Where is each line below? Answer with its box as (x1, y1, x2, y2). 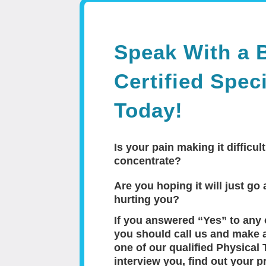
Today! (114, 99, 183, 122)
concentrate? (114, 155, 182, 167)
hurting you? (114, 194, 180, 206)
